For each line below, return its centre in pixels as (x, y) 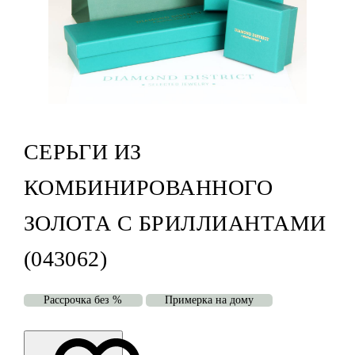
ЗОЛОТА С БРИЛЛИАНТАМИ (175, 223)
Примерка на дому (209, 300)
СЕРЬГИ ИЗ (82, 152)
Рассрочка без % (83, 300)
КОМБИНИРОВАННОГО (148, 188)
